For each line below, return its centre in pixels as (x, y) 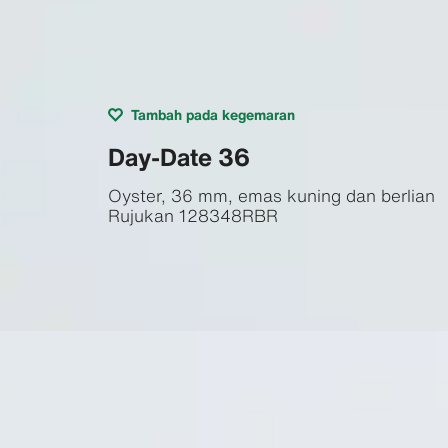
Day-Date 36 (178, 156)
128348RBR (228, 215)
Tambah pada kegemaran (212, 114)
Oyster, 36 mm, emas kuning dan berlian (271, 195)
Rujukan (140, 215)
